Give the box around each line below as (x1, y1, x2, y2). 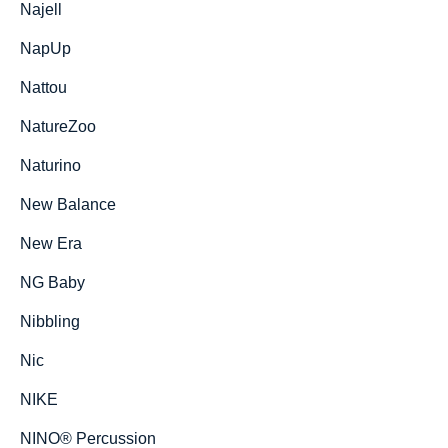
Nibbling (20, 313, 80, 330)
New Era (20, 235, 82, 252)
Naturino (20, 157, 81, 174)
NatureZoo (20, 118, 96, 135)
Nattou (20, 79, 67, 96)
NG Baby (20, 274, 85, 291)
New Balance (20, 196, 116, 213)
